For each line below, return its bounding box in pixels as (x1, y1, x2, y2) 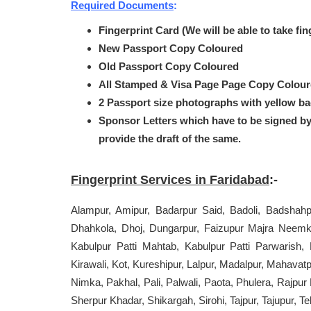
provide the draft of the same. (99, 133, 241, 144)
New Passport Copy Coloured (99, 42, 243, 54)
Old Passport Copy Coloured (99, 60, 239, 72)
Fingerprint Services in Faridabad (71, 173, 269, 187)
